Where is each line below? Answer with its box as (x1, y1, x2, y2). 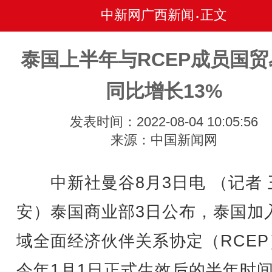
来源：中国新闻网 (110, 132, 217, 148)
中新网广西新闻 (101, 7, 194, 22)
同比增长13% (106, 80, 222, 102)
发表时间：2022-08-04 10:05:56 (70, 114, 258, 129)
